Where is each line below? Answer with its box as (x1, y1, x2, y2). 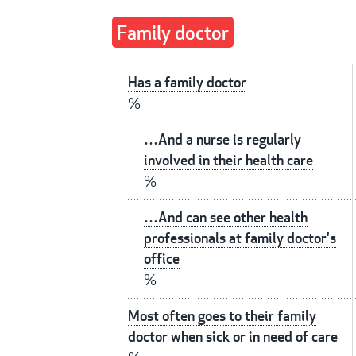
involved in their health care (144, 151, 313, 170)
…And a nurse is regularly (144, 130, 301, 149)
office (144, 250, 180, 269)
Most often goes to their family (128, 307, 316, 326)
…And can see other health (144, 208, 308, 227)
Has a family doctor (128, 73, 246, 92)
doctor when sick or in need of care (128, 327, 338, 346)
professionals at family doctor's (144, 229, 336, 248)
